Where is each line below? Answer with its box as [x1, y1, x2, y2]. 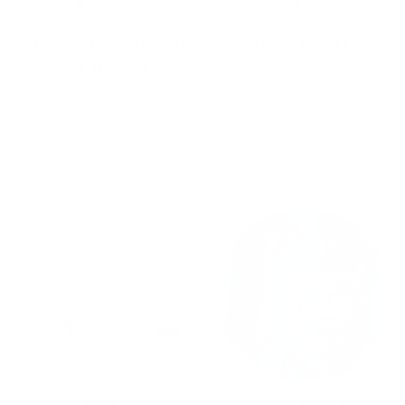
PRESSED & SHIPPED [33, 33, 184, 56]
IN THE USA [68, 56, 149, 80]
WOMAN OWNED [240, 33, 353, 56]
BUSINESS [260, 56, 333, 80]
